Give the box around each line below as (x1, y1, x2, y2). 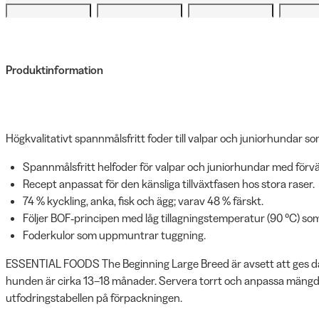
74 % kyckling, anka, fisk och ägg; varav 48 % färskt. (23, 194, 263, 208)
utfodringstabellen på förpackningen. (6, 291, 182, 305)
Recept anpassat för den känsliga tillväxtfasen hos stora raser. (23, 177, 315, 191)
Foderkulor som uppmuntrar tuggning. (23, 228, 206, 242)
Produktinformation (6, 63, 103, 77)
